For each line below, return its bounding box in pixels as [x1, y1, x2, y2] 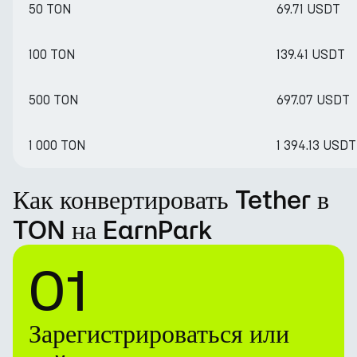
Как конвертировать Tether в [13, 185, 329, 214]
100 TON [29, 47, 76, 62]
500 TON [29, 92, 79, 108]
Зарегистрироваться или [29, 319, 289, 347]
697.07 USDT [277, 92, 350, 108]
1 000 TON [29, 138, 86, 153]
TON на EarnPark [13, 215, 213, 244]
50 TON [29, 2, 72, 17]
